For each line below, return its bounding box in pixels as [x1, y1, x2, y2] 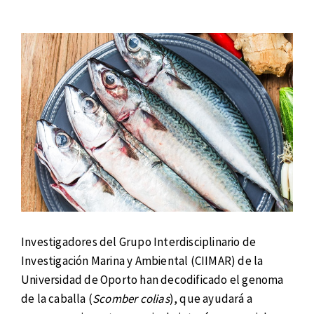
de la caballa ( [21, 291, 93, 307]
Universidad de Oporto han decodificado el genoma [21, 272, 284, 288]
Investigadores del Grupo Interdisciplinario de [21, 234, 257, 250]
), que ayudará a [169, 291, 253, 307]
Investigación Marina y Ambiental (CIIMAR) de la [21, 253, 264, 269]
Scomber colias [93, 291, 170, 307]
